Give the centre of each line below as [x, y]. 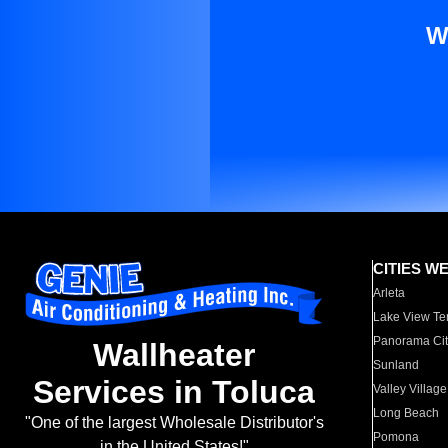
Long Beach [406, 413]
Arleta [389, 293]
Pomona [396, 437]
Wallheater [174, 355]
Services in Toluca [174, 392]
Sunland [396, 365]
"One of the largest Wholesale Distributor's [174, 423]
